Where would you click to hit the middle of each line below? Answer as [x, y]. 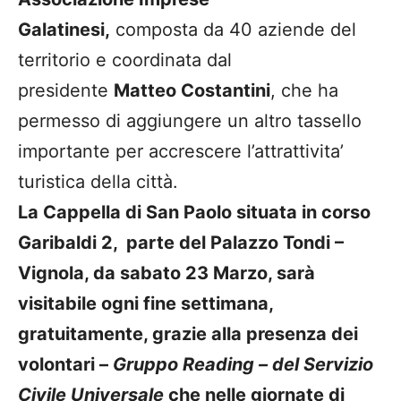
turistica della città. [98, 181]
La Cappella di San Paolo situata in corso [194, 212]
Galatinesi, [64, 29]
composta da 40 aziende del [233, 29]
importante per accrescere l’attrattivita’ [181, 151]
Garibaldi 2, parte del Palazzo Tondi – [181, 242]
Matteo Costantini [192, 90]
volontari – [65, 364]
